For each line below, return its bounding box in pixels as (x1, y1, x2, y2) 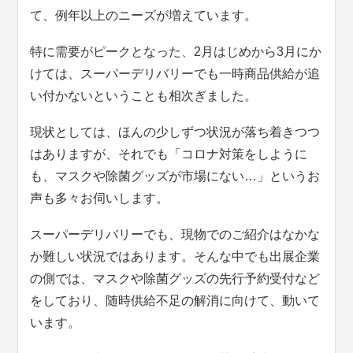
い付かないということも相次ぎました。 (30, 89, 258, 102)
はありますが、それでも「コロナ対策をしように (30, 147, 308, 161)
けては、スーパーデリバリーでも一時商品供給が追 (30, 67, 321, 80)
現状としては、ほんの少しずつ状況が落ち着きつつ (30, 125, 321, 139)
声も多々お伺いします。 (30, 191, 169, 205)
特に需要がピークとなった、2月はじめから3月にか (30, 45, 322, 58)
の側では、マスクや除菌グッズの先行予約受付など (30, 272, 321, 285)
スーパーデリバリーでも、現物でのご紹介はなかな (30, 228, 321, 241)
